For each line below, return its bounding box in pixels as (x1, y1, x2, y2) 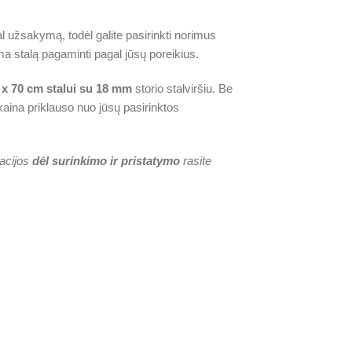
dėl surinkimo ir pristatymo (31, 154, 180, 167)
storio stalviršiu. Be (131, 82, 233, 95)
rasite (179, 154, 211, 167)
